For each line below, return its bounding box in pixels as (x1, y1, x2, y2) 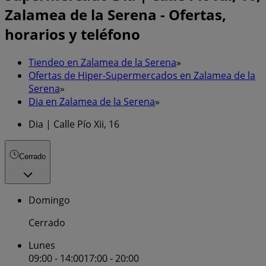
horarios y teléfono (5, 24, 140, 44)
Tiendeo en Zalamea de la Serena (28, 55, 176, 69)
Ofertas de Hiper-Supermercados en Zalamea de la (28, 68, 255, 82)
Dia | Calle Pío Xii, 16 (28, 117, 119, 131)
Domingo (28, 194, 70, 207)
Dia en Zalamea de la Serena (28, 94, 155, 108)
